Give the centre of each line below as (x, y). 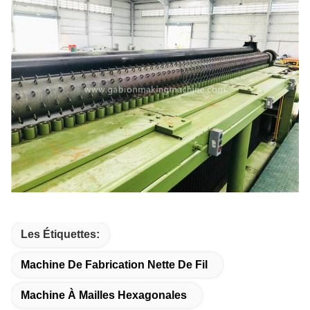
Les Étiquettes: (60, 234)
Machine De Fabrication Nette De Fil (114, 264)
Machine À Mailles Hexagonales (104, 295)
